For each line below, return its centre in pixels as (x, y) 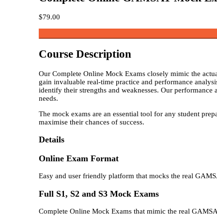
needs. (48, 98)
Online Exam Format (79, 158)
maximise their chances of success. (92, 122)
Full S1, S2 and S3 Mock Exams (99, 194)
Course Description (85, 54)
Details (52, 140)
